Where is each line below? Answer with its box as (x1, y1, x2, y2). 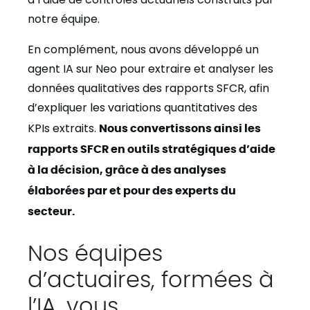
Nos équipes (28, 237, 163, 265)
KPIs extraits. (28, 120, 99, 136)
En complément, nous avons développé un (28, 42, 259, 57)
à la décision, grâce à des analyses (28, 162, 226, 176)
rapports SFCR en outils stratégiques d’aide (28, 141, 275, 155)
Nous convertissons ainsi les (99, 120, 261, 134)
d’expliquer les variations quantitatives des (28, 100, 257, 116)
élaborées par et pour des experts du (28, 183, 236, 197)
